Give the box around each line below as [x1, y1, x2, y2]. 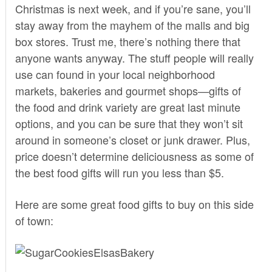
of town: [15, 212, 53, 228]
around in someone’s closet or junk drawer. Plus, [15, 131, 250, 148]
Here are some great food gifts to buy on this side [15, 195, 254, 212]
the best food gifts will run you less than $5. [15, 164, 224, 180]
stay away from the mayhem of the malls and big [15, 16, 250, 33]
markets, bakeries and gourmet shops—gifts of [15, 82, 241, 98]
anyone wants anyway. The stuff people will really [15, 49, 254, 66]
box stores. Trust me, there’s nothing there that [15, 33, 240, 49]
